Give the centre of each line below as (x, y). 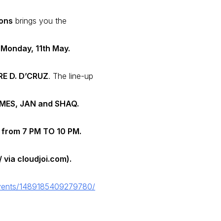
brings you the (40, 21)
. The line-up (71, 76)
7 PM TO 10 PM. (52, 131)
